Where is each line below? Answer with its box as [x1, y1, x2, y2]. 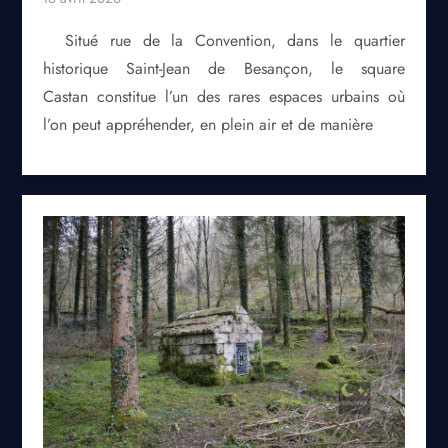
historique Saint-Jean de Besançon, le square [43, 56, 405, 80]
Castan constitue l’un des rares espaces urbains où [43, 84, 405, 108]
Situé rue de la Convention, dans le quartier [65, 28, 405, 52]
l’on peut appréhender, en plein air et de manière [43, 112, 374, 136]
